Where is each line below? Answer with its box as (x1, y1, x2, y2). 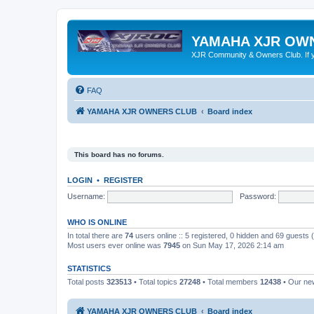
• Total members (200, 278, 260, 286)
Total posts (67, 278, 107, 286)
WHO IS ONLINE (67, 218, 127, 226)
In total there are (67, 231, 125, 240)
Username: (67, 191, 105, 200)
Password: (239, 191, 276, 200)
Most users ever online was (67, 241, 163, 250)
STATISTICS (67, 264, 111, 273)
